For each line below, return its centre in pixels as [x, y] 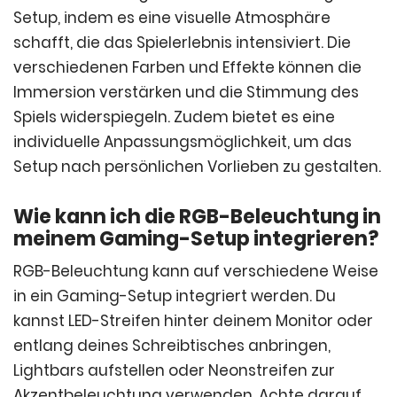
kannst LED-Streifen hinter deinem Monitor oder [193, 321]
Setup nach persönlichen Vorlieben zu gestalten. [197, 167]
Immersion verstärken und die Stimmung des [186, 93]
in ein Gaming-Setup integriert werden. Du [175, 296]
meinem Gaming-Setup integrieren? [196, 239]
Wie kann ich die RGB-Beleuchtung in [197, 217]
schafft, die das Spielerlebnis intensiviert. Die [182, 43]
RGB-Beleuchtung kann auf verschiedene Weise [196, 272]
